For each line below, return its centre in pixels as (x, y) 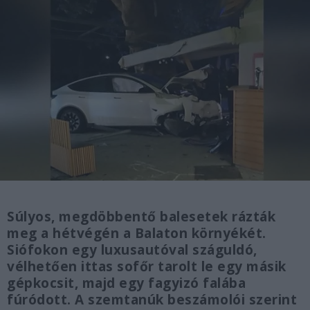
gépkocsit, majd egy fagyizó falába (126, 283)
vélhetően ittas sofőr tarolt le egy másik (147, 267)
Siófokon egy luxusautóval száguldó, (132, 250)
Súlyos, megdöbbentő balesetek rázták (141, 217)
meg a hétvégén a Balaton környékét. (137, 234)
